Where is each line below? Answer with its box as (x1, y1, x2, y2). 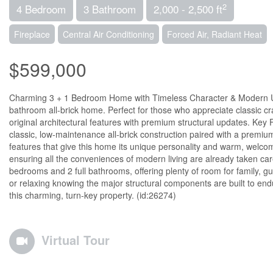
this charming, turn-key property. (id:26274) (9, 189, 176, 201)
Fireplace (14, 28, 50, 40)
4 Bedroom (16, 1, 66, 16)
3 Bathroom (83, 1, 136, 16)
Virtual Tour (41, 231, 110, 249)
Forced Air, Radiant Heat (167, 28, 262, 40)
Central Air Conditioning (63, 28, 154, 40)
